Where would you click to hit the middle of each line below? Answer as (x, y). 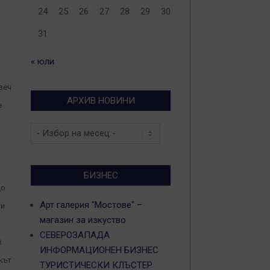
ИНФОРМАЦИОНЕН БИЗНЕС (99, 250)
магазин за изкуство (83, 220)
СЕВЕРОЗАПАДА (75, 235)
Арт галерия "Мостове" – (91, 205)
